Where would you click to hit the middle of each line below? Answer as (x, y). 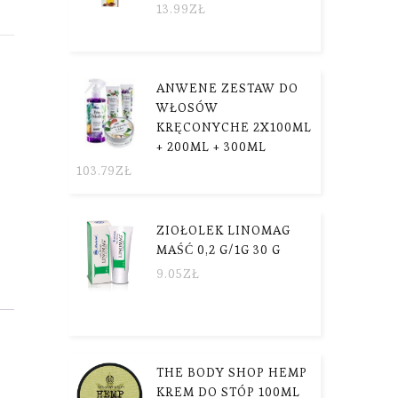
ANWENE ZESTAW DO (227, 88)
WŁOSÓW (187, 107)
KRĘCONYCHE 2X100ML (234, 127)
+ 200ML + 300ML (211, 146)
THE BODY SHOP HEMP (232, 372)
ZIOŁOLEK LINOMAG (223, 230)
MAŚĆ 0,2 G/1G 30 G (219, 249)
